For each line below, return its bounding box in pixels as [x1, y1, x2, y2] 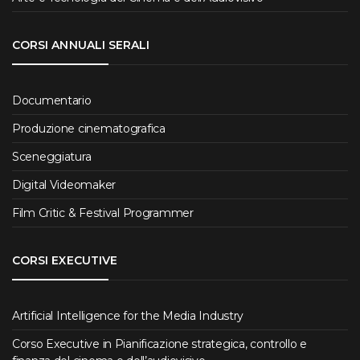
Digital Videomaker [12, 178, 116, 193]
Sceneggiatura [12, 149, 92, 165]
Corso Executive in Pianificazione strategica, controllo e [12, 337, 308, 352]
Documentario [12, 93, 92, 108]
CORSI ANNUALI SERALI [12, 38, 150, 53]
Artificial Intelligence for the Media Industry [12, 309, 244, 324]
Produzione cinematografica [12, 121, 166, 137]
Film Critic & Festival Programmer [12, 206, 194, 221]
